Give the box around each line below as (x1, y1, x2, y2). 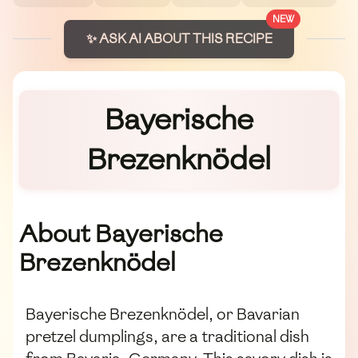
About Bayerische (19, 217, 223, 251)
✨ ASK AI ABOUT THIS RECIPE (86, 30, 272, 47)
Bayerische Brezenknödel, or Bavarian (26, 304, 300, 325)
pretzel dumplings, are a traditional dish (26, 326, 309, 348)
